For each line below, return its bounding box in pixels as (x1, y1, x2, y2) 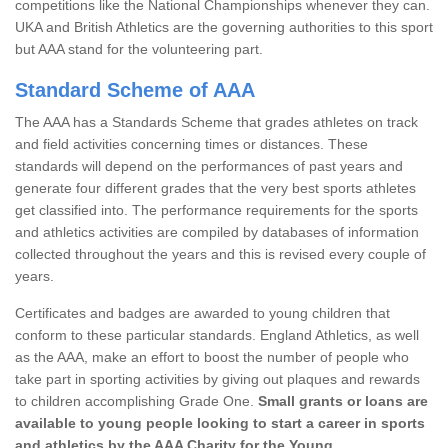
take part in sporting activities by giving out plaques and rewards (15, 370, 420, 387)
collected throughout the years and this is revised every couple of (15, 245, 426, 262)
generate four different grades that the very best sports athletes (15, 179, 416, 196)
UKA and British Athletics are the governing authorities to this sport (15, 18, 433, 35)
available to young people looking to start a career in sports (15, 414, 425, 431)
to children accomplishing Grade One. (15, 392, 258, 409)
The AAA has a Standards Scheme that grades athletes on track (15, 113, 418, 130)
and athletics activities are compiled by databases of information (15, 223, 419, 240)
